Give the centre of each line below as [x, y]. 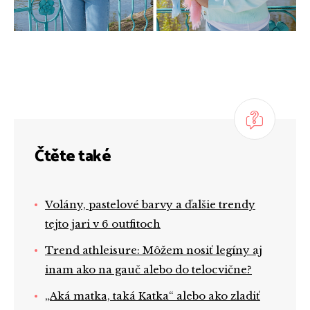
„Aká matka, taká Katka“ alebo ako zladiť [153, 296]
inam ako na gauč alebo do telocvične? [148, 270]
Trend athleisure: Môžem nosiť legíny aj [154, 250]
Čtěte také [73, 157]
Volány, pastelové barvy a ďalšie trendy [150, 205]
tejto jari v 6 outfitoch [103, 224]
